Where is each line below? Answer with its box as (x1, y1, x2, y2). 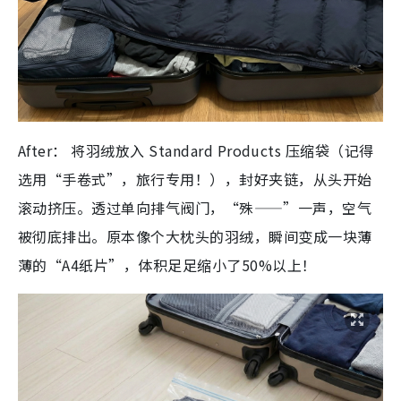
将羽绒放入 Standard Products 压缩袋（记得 (66, 139, 374, 161)
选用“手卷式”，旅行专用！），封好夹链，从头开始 (18, 167, 372, 190)
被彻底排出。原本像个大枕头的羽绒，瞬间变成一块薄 (18, 225, 372, 247)
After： (18, 139, 67, 161)
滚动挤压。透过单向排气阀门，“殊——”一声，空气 (18, 196, 372, 218)
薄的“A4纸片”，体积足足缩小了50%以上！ (18, 253, 317, 276)
